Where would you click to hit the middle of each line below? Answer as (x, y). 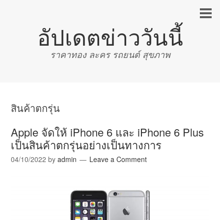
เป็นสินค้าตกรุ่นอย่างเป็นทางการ (86, 145)
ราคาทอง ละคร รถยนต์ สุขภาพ (110, 55)
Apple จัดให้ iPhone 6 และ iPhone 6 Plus (108, 132)
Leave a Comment (118, 159)
